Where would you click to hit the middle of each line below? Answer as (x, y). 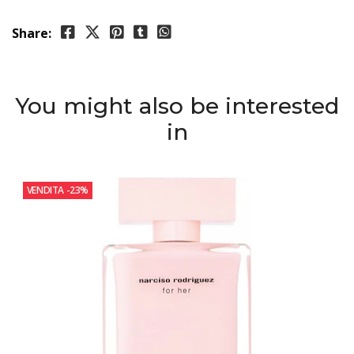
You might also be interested (177, 106)
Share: (32, 34)
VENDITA (45, 190)
